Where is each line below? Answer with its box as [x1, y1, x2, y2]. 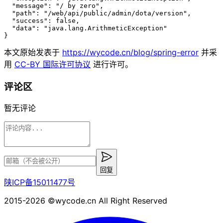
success [16, 16, 44, 24]
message [16, 1, 44, 9]
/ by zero [60, 1, 96, 9]
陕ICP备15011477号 [4, 177, 75, 188]
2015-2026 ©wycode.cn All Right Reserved [4, 196, 167, 206]
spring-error [153, 47, 199, 57]
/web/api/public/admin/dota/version [48, 9, 183, 17]
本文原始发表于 [4, 47, 62, 57]
